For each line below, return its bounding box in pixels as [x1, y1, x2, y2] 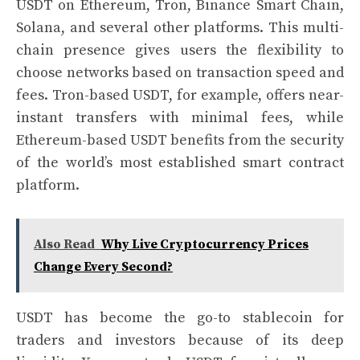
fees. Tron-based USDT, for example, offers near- [16, 86, 344, 104]
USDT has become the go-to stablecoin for [16, 309, 344, 327]
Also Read [34, 236, 95, 252]
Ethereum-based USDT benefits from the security [16, 131, 344, 149]
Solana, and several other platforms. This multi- [16, 18, 344, 37]
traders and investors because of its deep [16, 331, 344, 350]
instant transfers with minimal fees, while [16, 108, 344, 127]
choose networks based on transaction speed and [16, 63, 344, 82]
